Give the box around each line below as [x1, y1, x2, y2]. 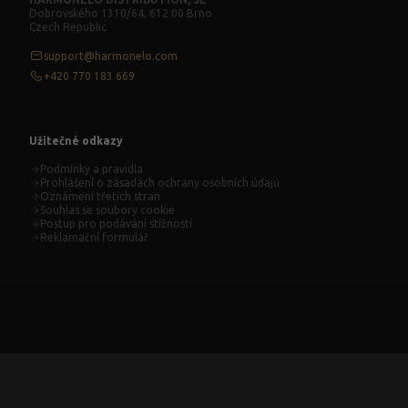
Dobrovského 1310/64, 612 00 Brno [29, 7, 212, 19]
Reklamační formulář [40, 231, 148, 243]
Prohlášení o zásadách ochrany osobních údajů [40, 177, 280, 189]
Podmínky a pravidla [40, 163, 143, 175]
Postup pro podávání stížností [40, 218, 192, 229]
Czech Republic [29, 21, 107, 33]
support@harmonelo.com [44, 49, 178, 62]
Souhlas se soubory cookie [40, 204, 175, 216]
